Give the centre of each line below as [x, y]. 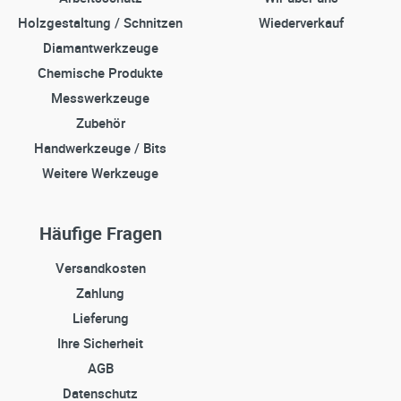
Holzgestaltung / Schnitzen [100, 23]
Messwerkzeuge [100, 98]
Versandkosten [100, 268]
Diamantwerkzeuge [100, 48]
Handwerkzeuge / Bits [100, 148]
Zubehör [100, 123]
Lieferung [100, 318]
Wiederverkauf [301, 23]
